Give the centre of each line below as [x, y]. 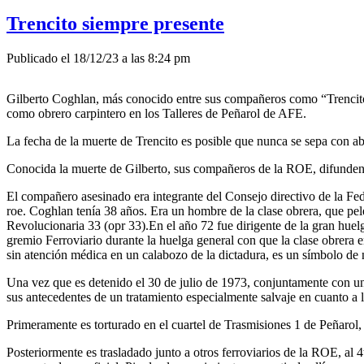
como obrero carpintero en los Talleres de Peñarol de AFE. [156, 113]
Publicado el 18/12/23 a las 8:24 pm [98, 58]
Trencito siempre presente [115, 23]
